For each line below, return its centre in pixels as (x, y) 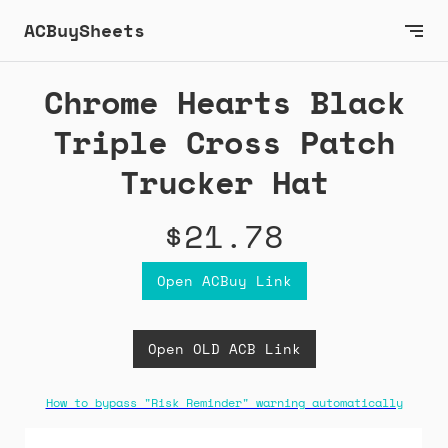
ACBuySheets (84, 30)
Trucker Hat (224, 182)
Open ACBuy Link (224, 281)
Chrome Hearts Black (224, 102)
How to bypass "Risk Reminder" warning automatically (224, 403)
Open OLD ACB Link (224, 349)
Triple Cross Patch (224, 142)
